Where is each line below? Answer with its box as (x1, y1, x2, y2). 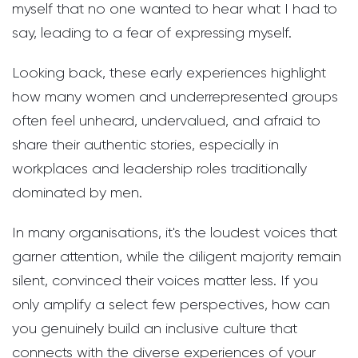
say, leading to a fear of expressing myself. (12, 25, 292, 42)
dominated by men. (12, 185, 142, 201)
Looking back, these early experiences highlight (12, 65, 326, 82)
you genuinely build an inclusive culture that (12, 320, 297, 337)
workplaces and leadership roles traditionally (12, 161, 307, 177)
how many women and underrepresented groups (12, 89, 338, 105)
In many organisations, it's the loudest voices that (12, 225, 337, 241)
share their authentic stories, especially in (12, 137, 279, 153)
